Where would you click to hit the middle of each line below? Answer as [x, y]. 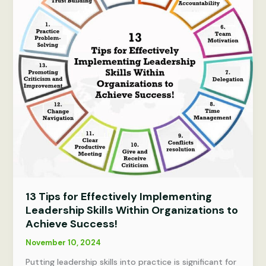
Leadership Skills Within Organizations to [132, 210]
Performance [52, 49]
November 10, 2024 [63, 242]
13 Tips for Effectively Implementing [118, 196]
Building [42, 24]
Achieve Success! [71, 224]
